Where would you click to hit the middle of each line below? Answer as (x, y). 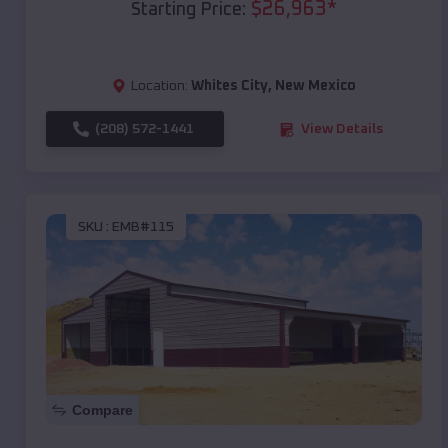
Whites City (229, 86)
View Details (342, 129)
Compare (102, 410)
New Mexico (315, 86)
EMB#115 (143, 226)
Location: (159, 86)
